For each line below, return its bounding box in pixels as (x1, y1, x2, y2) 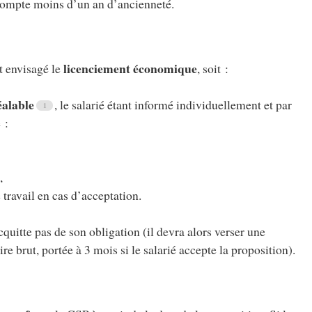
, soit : (197, 59, 229, 77)
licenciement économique (63, 58, 198, 77)
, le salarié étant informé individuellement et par (54, 96, 292, 114)
